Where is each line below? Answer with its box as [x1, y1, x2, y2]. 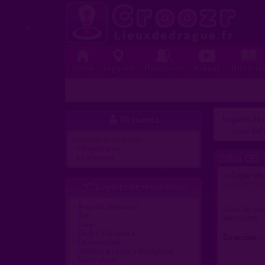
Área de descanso [77, 199, 138, 212]
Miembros [144, 61, 183, 73]
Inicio [72, 61, 94, 73]
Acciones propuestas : [72, 132, 144, 145]
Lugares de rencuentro [95, 179, 186, 193]
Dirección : [223, 230, 260, 243]
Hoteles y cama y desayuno [77, 244, 173, 256]
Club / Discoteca [77, 226, 135, 238]
